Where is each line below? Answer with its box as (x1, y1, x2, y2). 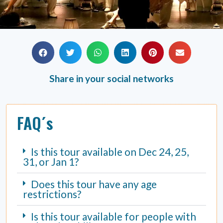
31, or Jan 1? (23, 155, 79, 168)
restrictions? (23, 188, 82, 201)
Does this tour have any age (31, 178, 157, 191)
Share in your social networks (49, 73, 174, 85)
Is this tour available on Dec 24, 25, (31, 145, 189, 158)
